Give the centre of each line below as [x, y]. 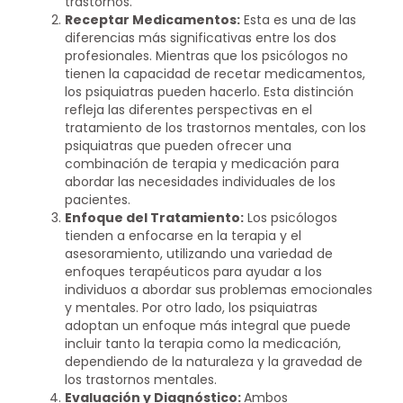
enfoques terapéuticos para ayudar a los [194, 272]
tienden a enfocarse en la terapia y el [184, 236]
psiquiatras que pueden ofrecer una [179, 146]
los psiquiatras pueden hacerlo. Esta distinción [210, 92]
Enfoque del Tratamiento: [155, 218]
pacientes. [98, 200]
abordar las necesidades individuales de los [201, 182]
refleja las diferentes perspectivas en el [189, 110]
